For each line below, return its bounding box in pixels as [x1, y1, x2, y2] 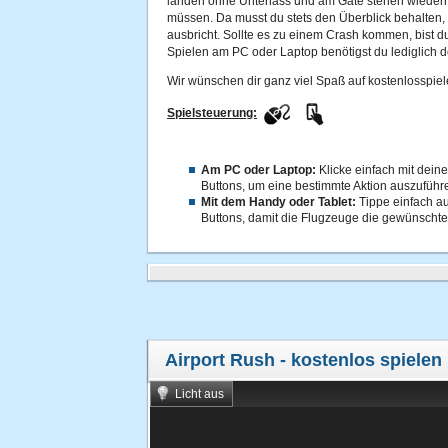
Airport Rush [165, 350, 275, 370]
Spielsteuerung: [167, 106, 257, 121]
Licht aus [175, 387, 224, 401]
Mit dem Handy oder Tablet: [201, 195, 356, 209]
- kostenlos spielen [275, 350, 442, 370]
